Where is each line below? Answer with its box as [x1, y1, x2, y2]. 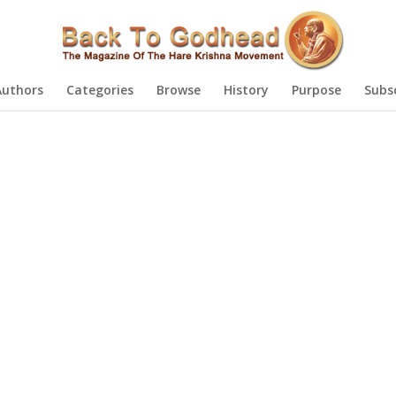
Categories [65, 81, 133, 98]
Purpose [291, 81, 341, 98]
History [223, 81, 269, 98]
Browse [156, 81, 201, 98]
